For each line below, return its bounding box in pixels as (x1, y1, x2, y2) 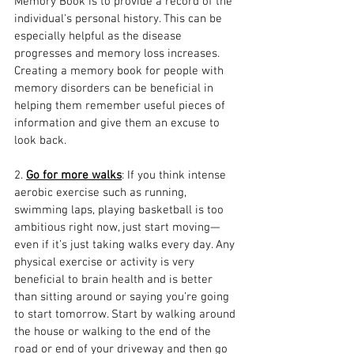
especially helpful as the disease (14, 29, 185, 43)
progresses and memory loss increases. (14, 47, 223, 61)
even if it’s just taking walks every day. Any (14, 238, 238, 252)
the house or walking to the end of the (14, 325, 214, 339)
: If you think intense (122, 168, 229, 183)
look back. (14, 134, 66, 148)
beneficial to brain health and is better (14, 273, 216, 287)
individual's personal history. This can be (14, 12, 225, 26)
